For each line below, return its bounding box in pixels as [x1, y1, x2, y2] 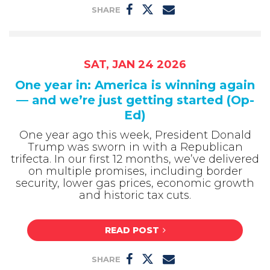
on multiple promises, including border [28, 164, 242, 178]
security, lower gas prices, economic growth [16, 176, 254, 190]
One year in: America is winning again [15, 77, 255, 92]
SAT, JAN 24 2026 [84, 57, 186, 71]
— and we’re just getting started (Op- [16, 92, 254, 107]
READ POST [104, 225, 159, 236]
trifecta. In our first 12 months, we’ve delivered [11, 152, 259, 166]
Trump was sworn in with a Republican [27, 140, 243, 154]
